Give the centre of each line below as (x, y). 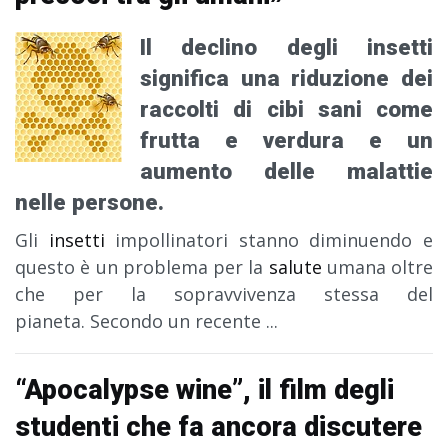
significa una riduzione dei (286, 78)
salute (295, 267)
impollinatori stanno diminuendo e (269, 240)
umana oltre (377, 267)
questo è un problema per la (142, 267)
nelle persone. (89, 202)
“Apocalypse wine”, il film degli (204, 390)
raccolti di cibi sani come (286, 109)
